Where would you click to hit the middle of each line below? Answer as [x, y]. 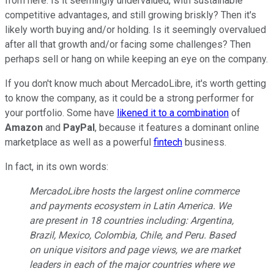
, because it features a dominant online [177, 127]
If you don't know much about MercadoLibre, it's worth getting [135, 83]
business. [204, 142]
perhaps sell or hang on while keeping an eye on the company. [136, 59]
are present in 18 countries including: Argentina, [131, 220]
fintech [168, 142]
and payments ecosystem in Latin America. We [130, 206]
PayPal [79, 127]
